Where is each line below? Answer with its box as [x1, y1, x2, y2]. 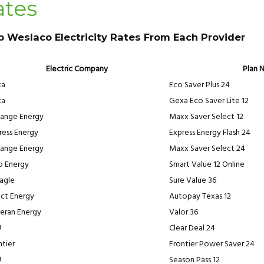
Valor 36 [169, 205, 198, 219]
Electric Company [45, 62, 108, 76]
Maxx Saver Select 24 [169, 141, 245, 156]
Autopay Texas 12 [169, 189, 231, 203]
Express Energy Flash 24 [169, 126, 250, 140]
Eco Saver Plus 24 [169, 78, 230, 92]
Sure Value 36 [169, 173, 216, 187]
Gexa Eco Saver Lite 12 [169, 94, 249, 108]
